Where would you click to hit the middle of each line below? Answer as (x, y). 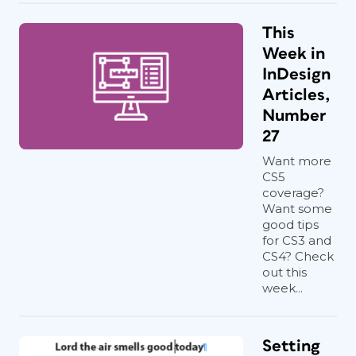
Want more (297, 161)
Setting (291, 346)
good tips (290, 224)
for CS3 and (297, 240)
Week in (294, 54)
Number (294, 116)
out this (284, 272)
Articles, (296, 95)
